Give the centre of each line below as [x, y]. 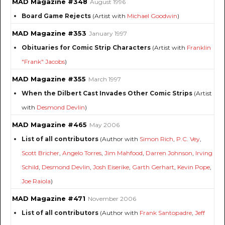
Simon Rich [156, 139]
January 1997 [108, 34]
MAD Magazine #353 [49, 34]
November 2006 [112, 199]
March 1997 [105, 79]
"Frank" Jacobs [43, 62]
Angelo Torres [82, 153]
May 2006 [104, 125]
